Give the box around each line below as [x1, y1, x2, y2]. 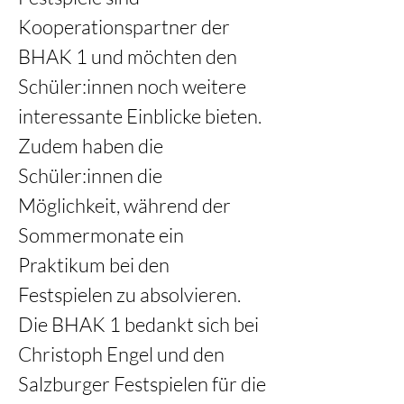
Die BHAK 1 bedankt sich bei [18, 312, 262, 336]
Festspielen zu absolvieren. [18, 282, 241, 307]
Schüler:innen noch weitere [18, 74, 250, 98]
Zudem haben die [18, 133, 167, 158]
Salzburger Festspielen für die [18, 372, 270, 396]
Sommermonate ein [18, 223, 188, 247]
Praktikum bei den [18, 252, 173, 277]
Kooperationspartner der [18, 14, 234, 39]
